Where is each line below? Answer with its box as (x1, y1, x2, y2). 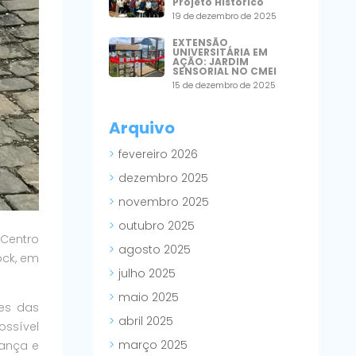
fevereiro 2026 (118, 146, 198, 163)
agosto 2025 (118, 242, 191, 258)
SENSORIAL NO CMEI (172, 64, 280, 78)
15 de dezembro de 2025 (172, 78, 277, 91)
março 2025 (118, 337, 188, 354)
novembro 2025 (118, 194, 209, 211)
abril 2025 (118, 313, 173, 330)
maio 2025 (118, 289, 179, 306)
